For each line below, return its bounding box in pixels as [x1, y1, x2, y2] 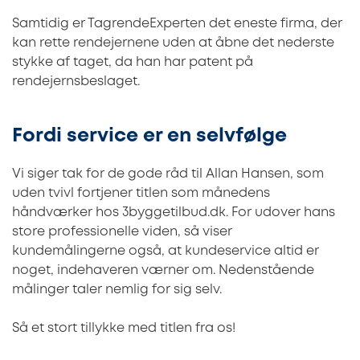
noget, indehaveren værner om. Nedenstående [12, 264, 314, 276]
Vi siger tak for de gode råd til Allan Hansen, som [12, 167, 324, 180]
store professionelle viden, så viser [12, 225, 232, 238]
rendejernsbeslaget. [12, 76, 140, 88]
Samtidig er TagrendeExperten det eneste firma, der [12, 18, 342, 31]
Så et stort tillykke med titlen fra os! [12, 321, 235, 334]
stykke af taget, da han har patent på [12, 56, 253, 69]
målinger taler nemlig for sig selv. [12, 283, 222, 296]
